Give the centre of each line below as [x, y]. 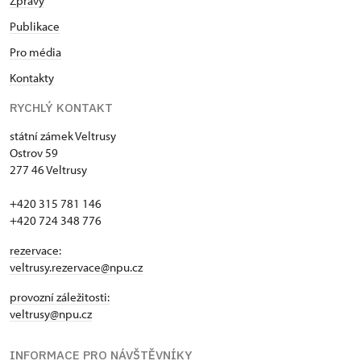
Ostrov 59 [34, 153]
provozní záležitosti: [60, 297]
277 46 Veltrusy [48, 170]
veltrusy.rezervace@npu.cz [76, 268]
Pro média [35, 52]
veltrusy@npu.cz [51, 314]
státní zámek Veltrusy [63, 136]
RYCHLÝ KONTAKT [61, 108]
